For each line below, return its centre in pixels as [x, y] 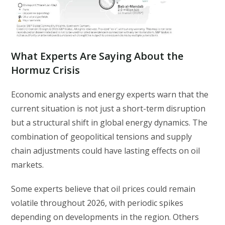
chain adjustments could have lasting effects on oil [106, 151]
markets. [28, 165]
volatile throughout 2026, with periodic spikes [97, 203]
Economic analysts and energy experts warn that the [110, 95]
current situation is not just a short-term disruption [108, 109]
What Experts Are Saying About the [97, 56]
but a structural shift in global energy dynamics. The [109, 123]
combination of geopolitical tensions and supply [102, 137]
